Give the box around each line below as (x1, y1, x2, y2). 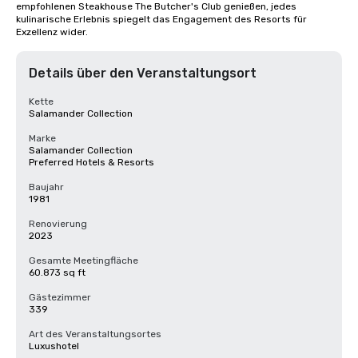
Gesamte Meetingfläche (29, 255, 138, 266)
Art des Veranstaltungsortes (29, 328, 161, 340)
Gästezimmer (29, 292, 91, 303)
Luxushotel (29, 340, 79, 352)
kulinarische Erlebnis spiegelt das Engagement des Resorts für (16, 14, 307, 25)
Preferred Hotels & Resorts (29, 157, 154, 168)
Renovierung (29, 218, 87, 229)
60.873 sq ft (29, 267, 86, 278)
